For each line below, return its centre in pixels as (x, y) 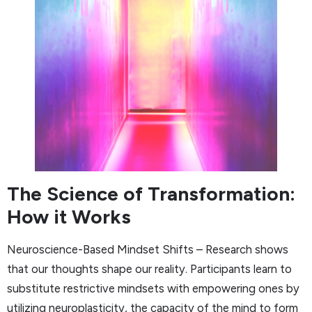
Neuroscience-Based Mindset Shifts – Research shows (148, 250)
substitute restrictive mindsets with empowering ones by (153, 289)
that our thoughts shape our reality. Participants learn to (149, 269)
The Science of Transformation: (151, 194)
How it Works (69, 217)
